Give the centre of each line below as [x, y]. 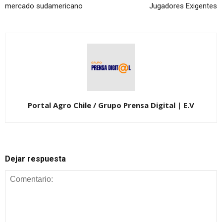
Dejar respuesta [35, 159]
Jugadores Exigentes [183, 6]
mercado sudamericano [44, 6]
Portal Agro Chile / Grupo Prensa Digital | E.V [111, 105]
